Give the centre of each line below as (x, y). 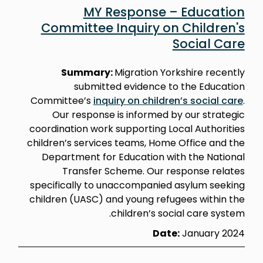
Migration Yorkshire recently (179, 72)
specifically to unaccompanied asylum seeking (137, 185)
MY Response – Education (164, 12)
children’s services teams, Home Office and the (136, 143)
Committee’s (62, 100)
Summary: (87, 72)
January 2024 (212, 233)
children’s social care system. (178, 213)
